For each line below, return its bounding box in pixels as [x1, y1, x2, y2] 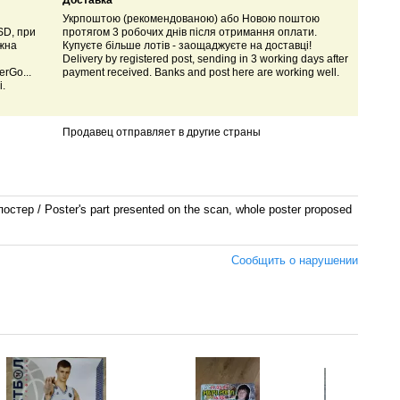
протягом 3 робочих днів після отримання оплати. [62, 26, 317, 39]
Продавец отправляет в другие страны [62, 126, 261, 139]
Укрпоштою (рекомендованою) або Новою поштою [62, 12, 320, 26]
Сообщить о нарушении [231, 253, 358, 267]
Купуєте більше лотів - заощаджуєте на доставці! [62, 39, 312, 53]
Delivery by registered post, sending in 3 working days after [62, 53, 348, 66]
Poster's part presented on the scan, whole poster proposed [45, 202, 352, 216]
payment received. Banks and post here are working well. [62, 66, 339, 79]
